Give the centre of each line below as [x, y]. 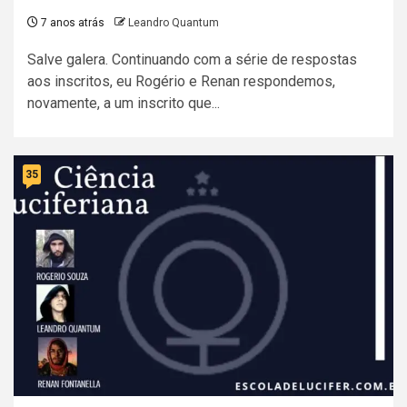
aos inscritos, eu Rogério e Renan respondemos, [181, 82]
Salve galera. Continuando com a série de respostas [192, 60]
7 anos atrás [71, 23]
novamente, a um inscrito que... [124, 104]
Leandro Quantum [174, 23]
